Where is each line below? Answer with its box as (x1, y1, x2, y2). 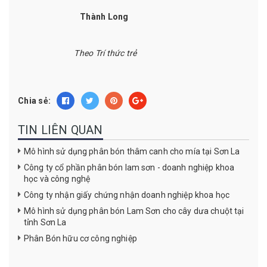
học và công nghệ (24, 174, 91, 184)
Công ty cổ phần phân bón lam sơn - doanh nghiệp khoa (24, 163, 235, 173)
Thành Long (80, 12, 129, 22)
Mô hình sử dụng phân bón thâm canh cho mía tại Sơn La (24, 147, 240, 157)
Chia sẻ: (18, 96, 51, 106)
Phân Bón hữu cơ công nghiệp (24, 234, 137, 244)
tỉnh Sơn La (24, 218, 67, 228)
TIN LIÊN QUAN (18, 123, 103, 138)
